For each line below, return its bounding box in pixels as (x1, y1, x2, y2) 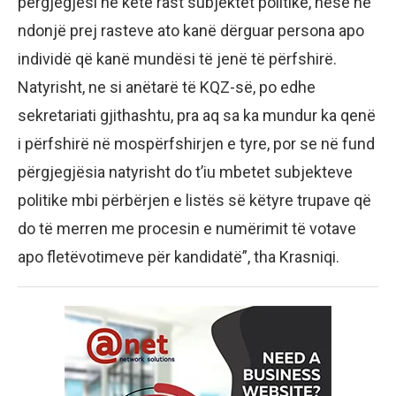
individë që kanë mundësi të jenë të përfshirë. (18, 49, 337, 69)
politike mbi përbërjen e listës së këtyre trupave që (18, 191, 371, 210)
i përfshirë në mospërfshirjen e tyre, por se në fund (18, 134, 375, 154)
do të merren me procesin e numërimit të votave (18, 219, 356, 239)
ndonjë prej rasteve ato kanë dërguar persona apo (18, 21, 364, 41)
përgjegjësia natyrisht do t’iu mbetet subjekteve (18, 163, 353, 182)
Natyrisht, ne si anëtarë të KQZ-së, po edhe (18, 78, 316, 97)
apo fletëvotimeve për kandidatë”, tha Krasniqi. (18, 247, 339, 267)
